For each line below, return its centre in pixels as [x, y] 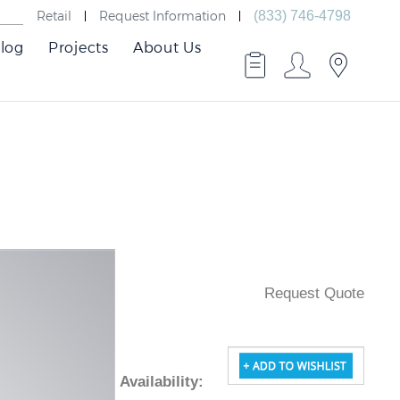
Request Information [162, 15]
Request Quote [314, 293]
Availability [168, 382]
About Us [167, 47]
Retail [54, 15]
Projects [78, 47]
